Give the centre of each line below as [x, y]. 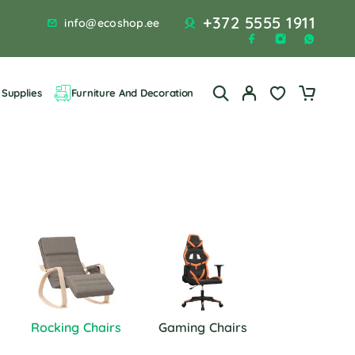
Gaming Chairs [203, 327]
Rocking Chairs [76, 327]
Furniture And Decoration [132, 92]
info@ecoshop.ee [112, 23]
